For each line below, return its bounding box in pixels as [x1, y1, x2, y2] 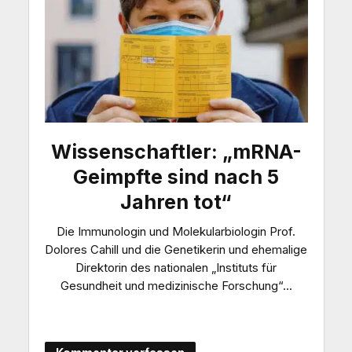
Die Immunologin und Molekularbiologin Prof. [57, 223, 295, 239]
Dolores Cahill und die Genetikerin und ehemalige [45, 241, 307, 257]
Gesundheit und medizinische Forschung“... [60, 277, 292, 293]
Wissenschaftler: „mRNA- [50, 139, 302, 163]
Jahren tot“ [120, 189, 232, 214]
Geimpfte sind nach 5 [73, 164, 279, 189]
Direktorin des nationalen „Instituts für [75, 259, 277, 275]
